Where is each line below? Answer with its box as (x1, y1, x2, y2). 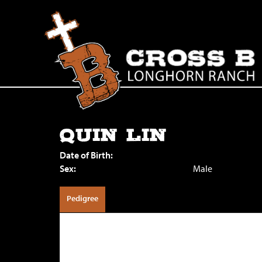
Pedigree (67, 193, 98, 204)
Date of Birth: (60, 149, 113, 161)
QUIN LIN (60, 126, 167, 144)
